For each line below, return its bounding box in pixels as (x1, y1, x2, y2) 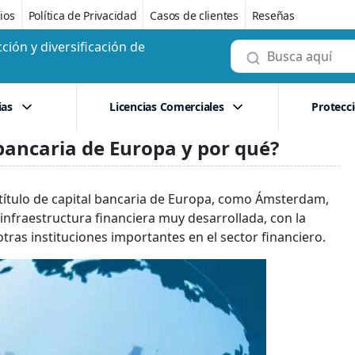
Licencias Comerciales (109, 99, 224, 114)
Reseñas (251, 7, 295, 23)
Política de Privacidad (28, 7, 137, 23)
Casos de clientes (150, 7, 239, 23)
